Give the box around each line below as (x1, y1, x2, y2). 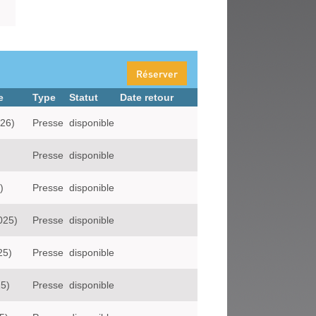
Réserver (136, 67, 178, 80)
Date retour (120, 92, 174, 103)
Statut (69, 92, 98, 103)
